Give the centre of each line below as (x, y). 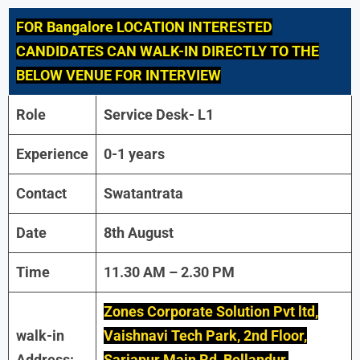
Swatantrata (143, 193)
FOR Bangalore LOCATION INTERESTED (144, 27)
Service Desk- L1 (159, 114)
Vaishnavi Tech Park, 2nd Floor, (205, 335)
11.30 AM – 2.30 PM (169, 272)
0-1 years (134, 153)
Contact (41, 193)
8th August (139, 232)
